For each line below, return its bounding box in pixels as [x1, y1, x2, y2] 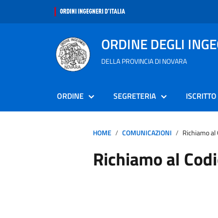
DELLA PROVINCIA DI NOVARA [101, 56, 187, 66]
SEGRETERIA [113, 90, 156, 102]
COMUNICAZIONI [122, 127, 172, 138]
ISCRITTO [186, 90, 217, 102]
